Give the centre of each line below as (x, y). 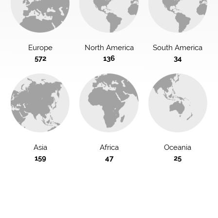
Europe (40, 47)
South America (178, 47)
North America (109, 47)
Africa (109, 147)
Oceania (178, 147)
